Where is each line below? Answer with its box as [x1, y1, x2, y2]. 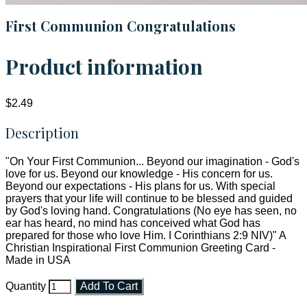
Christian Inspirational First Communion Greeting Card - [5, 242, 275, 254]
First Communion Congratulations [5, 16, 236, 36]
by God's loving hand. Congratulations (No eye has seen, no [5, 205, 297, 217]
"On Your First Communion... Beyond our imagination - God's [5, 156, 299, 168]
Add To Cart [80, 280, 138, 293]
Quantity [5, 280, 46, 293]
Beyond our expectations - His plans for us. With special [5, 180, 275, 193]
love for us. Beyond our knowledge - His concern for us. [5, 168, 273, 180]
